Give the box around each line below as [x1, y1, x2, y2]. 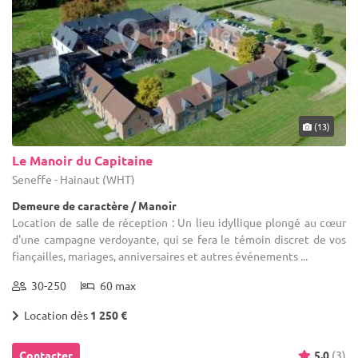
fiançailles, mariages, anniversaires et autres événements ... [12, 249, 308, 264]
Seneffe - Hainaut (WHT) [12, 172, 135, 187]
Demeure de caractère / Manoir [12, 198, 177, 213]
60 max [95, 278, 136, 293]
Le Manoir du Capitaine [12, 152, 153, 169]
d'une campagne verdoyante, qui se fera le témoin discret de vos [12, 232, 346, 247]
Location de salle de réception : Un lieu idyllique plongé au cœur [12, 215, 346, 230]
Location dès [19, 308, 90, 323]
